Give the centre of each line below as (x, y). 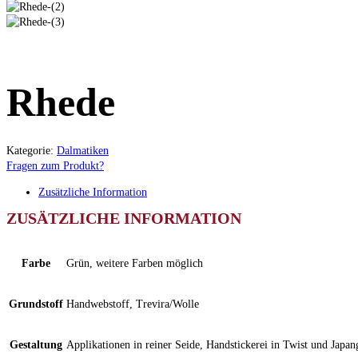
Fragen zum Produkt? (55, 166)
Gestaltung (36, 345)
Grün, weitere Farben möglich (135, 263)
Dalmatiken (83, 151)
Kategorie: (30, 151)
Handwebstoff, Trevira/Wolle (133, 304)
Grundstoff (36, 304)
